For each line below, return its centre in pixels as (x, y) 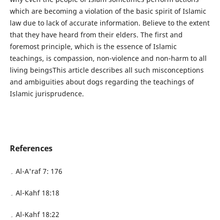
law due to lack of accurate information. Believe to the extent (110, 23)
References (31, 149)
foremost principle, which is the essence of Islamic (93, 46)
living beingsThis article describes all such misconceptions (107, 70)
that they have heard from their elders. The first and (96, 34)
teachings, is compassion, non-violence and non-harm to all (108, 58)
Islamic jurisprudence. (47, 93)
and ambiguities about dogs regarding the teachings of (102, 82)
